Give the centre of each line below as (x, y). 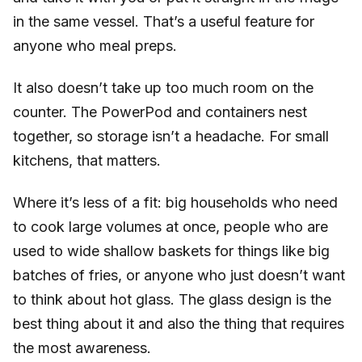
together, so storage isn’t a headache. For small (171, 137)
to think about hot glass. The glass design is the (172, 299)
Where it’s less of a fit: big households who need (175, 202)
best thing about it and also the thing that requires (179, 323)
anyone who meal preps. (95, 46)
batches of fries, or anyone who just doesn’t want (179, 275)
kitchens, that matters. (87, 161)
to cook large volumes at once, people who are (170, 226)
